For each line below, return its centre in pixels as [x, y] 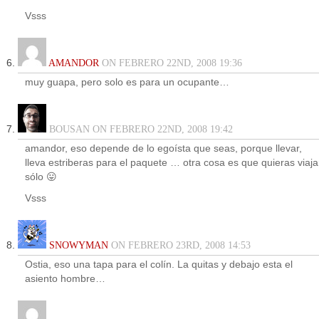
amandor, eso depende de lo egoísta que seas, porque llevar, [163, 148]
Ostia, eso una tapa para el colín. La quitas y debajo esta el [159, 265]
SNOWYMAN [79, 245]
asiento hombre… [65, 279]
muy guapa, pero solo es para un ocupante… [127, 82]
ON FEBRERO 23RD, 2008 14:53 [179, 245]
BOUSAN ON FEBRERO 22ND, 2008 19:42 [140, 129]
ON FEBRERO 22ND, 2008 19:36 [171, 63]
